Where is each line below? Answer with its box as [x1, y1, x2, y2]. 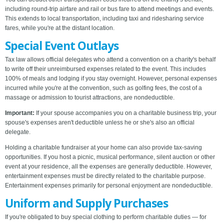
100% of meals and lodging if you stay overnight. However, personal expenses [5, 75, 217, 82]
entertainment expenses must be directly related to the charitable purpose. [5, 172, 205, 180]
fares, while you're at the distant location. [5, 24, 114, 32]
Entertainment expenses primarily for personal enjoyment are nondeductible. [5, 182, 212, 189]
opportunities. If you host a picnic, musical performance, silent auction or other [5, 153, 215, 161]
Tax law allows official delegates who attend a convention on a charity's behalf [5, 56, 215, 63]
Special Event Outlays [5, 37, 118, 54]
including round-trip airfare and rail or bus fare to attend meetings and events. [5, 5, 214, 13]
